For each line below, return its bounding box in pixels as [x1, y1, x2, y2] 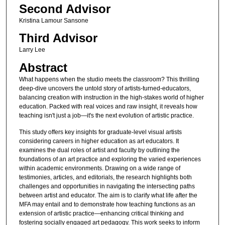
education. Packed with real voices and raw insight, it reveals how [19, 102, 197, 110]
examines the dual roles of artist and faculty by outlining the [19, 147, 180, 154]
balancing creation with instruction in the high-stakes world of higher [19, 93, 204, 101]
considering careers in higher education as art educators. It [19, 138, 179, 145]
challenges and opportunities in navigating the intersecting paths [19, 183, 195, 190]
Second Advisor [19, 2, 110, 16]
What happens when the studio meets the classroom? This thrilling [19, 75, 199, 83]
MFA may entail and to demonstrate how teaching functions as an [19, 201, 195, 208]
